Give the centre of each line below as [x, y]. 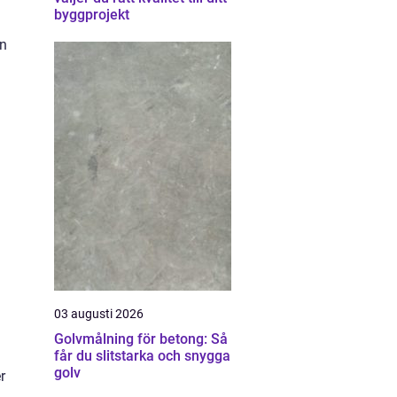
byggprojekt [92, 15]
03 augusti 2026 [99, 314]
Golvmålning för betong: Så [141, 339]
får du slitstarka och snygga [142, 356]
